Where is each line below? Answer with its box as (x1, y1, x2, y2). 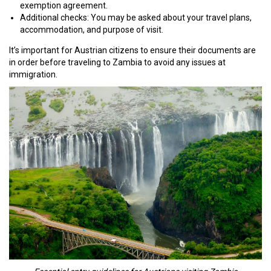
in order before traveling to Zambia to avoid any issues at (9, 57, 226, 67)
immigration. (9, 69, 57, 79)
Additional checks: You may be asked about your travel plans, (20, 12, 252, 22)
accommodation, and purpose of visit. (20, 24, 163, 34)
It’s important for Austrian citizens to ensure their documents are (9, 45, 256, 55)
